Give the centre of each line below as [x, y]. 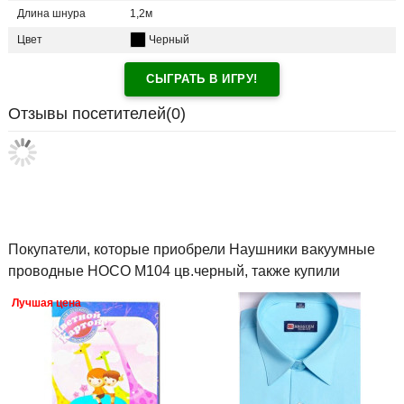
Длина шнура [51, 14]
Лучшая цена [46, 303]
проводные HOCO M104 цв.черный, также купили [174, 271]
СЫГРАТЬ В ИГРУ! [202, 79]
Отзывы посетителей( [90, 114]
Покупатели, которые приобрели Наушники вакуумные [192, 250]
